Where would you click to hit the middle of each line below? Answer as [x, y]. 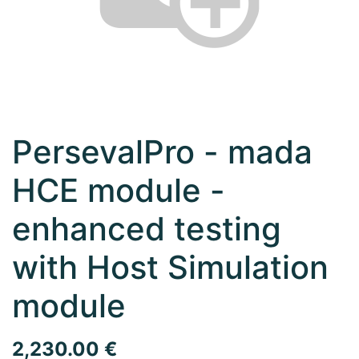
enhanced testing [147, 229]
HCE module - [119, 190]
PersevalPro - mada [162, 152]
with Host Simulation [170, 267]
